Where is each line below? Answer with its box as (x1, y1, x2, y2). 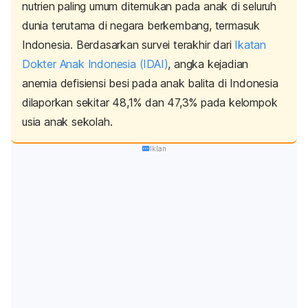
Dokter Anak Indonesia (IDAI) (22, 57, 168, 71)
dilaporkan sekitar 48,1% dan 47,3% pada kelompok (22, 96, 278, 110)
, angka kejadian (168, 57, 249, 71)
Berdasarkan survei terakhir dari (76, 38, 235, 52)
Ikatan (234, 38, 267, 52)
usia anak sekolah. (22, 115, 116, 129)
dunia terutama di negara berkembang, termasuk (22, 19, 260, 33)
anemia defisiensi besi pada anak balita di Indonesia (22, 76, 278, 91)
